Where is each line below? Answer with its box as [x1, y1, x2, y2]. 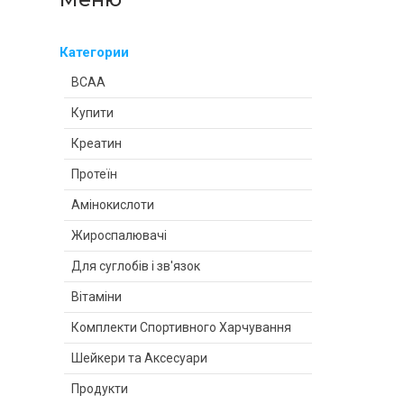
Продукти [71, 381, 128, 396]
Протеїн [71, 167, 117, 181]
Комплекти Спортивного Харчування [71, 320, 291, 335]
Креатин [71, 136, 122, 151]
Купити [71, 106, 114, 120]
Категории [60, 44, 129, 60]
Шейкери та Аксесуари [71, 351, 207, 365]
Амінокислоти [71, 197, 154, 212]
